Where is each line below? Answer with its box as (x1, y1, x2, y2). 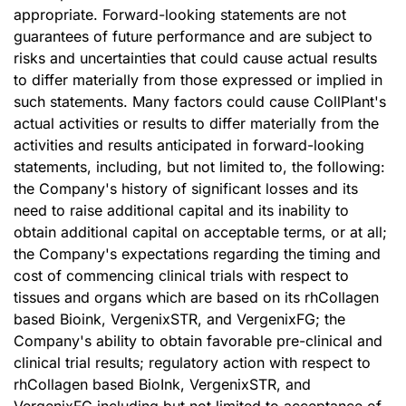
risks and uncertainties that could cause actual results (14, 49, 377, 67)
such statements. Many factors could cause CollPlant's (14, 92, 386, 111)
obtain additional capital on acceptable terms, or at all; (14, 223, 387, 241)
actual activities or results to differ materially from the (14, 114, 379, 132)
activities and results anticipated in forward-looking (14, 136, 364, 154)
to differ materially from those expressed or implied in (14, 71, 382, 89)
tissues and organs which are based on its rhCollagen (14, 288, 379, 306)
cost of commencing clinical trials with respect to (14, 266, 349, 285)
